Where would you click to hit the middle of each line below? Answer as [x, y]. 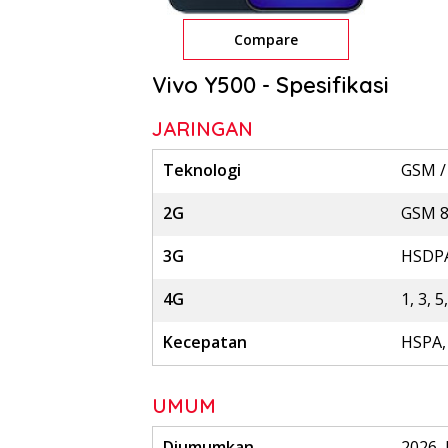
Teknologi [202, 170]
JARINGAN [202, 129]
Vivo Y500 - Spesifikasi [270, 85]
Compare [265, 40]
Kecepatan [205, 342]
